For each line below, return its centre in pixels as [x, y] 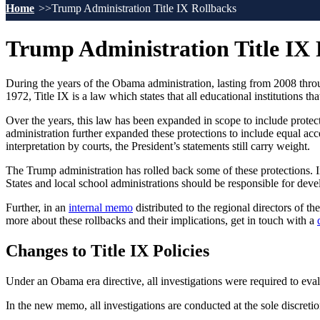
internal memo [101, 208]
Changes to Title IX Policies [107, 251]
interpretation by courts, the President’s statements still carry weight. [158, 146]
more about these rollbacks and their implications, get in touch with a [161, 221]
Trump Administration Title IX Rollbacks [145, 8]
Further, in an [37, 208]
